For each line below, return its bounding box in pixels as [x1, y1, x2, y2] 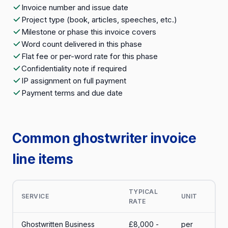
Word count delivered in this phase [21, 39, 142, 49]
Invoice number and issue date [21, 3, 128, 12]
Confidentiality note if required [21, 64, 127, 73]
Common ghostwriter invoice [12, 130, 196, 146]
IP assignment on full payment [21, 76, 126, 85]
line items [12, 151, 73, 167]
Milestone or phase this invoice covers [21, 27, 156, 37]
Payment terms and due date [21, 88, 123, 98]
